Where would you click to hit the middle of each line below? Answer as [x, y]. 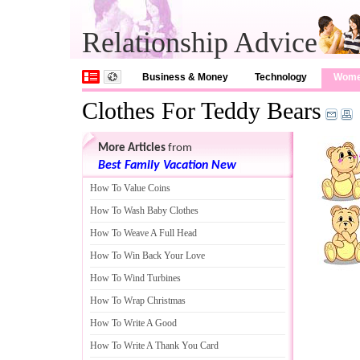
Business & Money [185, 77]
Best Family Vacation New [167, 166]
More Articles [132, 148]
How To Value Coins [130, 188]
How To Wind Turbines [135, 278]
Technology [281, 77]
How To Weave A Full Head [143, 233]
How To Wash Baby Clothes [144, 211]
